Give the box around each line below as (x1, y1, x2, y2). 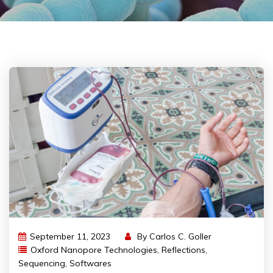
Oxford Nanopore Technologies (30, 244, 157, 256)
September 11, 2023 (30, 231, 110, 243)
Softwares (69, 258, 112, 269)
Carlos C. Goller (149, 231, 211, 243)
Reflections (161, 244, 205, 256)
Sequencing (18, 258, 65, 269)
